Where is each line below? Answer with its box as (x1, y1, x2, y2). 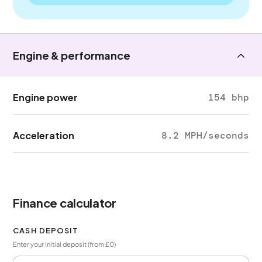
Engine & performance (13, 49, 131, 62)
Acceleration (13, 129, 75, 142)
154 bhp (208, 91, 249, 104)
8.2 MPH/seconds (161, 129, 249, 142)
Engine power (13, 91, 78, 104)
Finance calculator (13, 195, 116, 210)
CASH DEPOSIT (13, 226, 78, 235)
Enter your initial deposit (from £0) (13, 240, 116, 248)
